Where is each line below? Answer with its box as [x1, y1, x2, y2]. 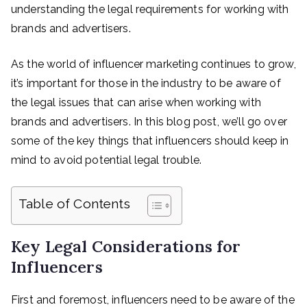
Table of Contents [19, 196, 130, 212]
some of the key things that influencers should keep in [11, 134, 289, 147]
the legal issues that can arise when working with [11, 96, 261, 109]
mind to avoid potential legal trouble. [11, 153, 202, 167]
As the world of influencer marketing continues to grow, [11, 58, 296, 71]
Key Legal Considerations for [11, 236, 241, 256]
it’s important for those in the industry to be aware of [11, 77, 281, 90]
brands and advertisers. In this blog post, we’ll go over [11, 115, 287, 128]
